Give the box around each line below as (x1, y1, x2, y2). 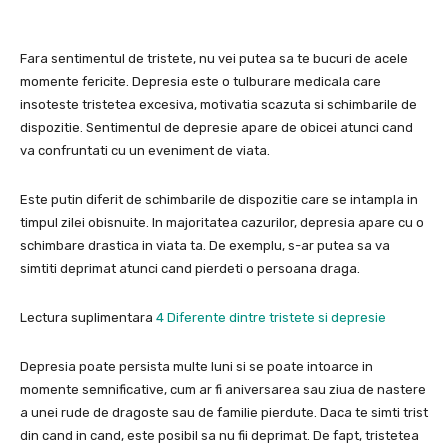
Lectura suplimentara (20, 310, 156, 326)
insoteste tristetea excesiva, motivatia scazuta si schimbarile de (20, 97, 417, 113)
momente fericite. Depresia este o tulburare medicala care (20, 74, 381, 90)
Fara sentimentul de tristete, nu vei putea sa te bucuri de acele (20, 51, 408, 67)
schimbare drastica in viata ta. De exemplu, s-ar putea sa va (20, 238, 390, 254)
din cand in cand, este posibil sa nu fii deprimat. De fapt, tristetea (20, 428, 419, 444)
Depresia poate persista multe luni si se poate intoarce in (20, 359, 373, 375)
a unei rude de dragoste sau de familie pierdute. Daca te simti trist (20, 405, 428, 421)
